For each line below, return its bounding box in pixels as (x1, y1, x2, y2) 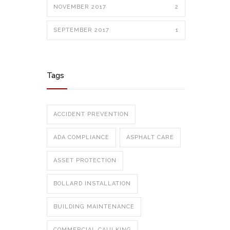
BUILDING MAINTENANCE (53, 203, 135, 210)
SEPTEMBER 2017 (53, 27, 109, 33)
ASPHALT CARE (126, 134, 174, 141)
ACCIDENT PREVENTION (53, 111, 129, 118)
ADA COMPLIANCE (53, 134, 109, 141)
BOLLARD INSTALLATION (53, 180, 131, 187)
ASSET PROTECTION (53, 157, 117, 164)
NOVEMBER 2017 (53, 4, 106, 10)
